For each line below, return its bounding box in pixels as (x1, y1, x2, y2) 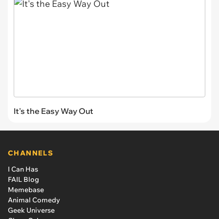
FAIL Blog (8, 175, 39, 184)
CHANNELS (8, 148, 54, 157)
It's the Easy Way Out (14, 106, 93, 116)
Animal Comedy (8, 195, 60, 204)
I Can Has (8, 164, 38, 174)
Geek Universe (8, 205, 55, 215)
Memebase (8, 185, 44, 194)
